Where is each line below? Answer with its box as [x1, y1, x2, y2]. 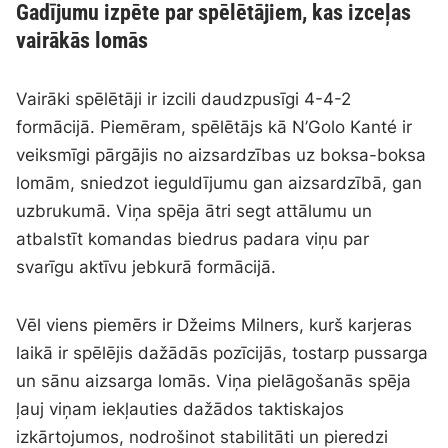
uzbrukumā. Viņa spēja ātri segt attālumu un [16, 201, 373, 222]
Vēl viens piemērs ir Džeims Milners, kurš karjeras [16, 315, 413, 336]
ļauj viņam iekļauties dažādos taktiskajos [16, 399, 345, 420]
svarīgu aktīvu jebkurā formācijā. [16, 257, 277, 278]
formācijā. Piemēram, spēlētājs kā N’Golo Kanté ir [16, 117, 413, 138]
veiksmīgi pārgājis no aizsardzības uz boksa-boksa [16, 145, 427, 166]
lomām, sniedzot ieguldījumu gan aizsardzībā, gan [16, 173, 423, 194]
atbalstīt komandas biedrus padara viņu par [16, 229, 370, 250]
